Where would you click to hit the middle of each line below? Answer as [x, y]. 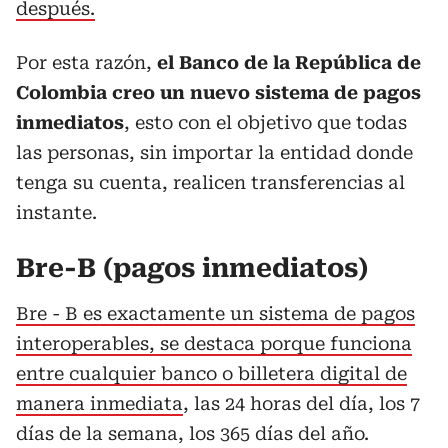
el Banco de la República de [289, 62]
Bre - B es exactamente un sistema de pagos [215, 313]
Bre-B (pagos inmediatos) [192, 268]
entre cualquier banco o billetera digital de [211, 373]
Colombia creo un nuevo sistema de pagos [218, 92]
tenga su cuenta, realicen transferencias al [210, 182]
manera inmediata [99, 403]
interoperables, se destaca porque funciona [214, 343]
